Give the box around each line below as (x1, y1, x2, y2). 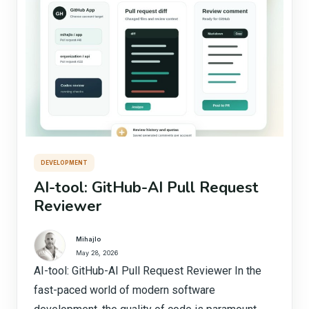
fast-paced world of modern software (34, 283, 215, 297)
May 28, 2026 (76, 248, 118, 257)
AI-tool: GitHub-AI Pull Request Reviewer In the (34, 264, 261, 277)
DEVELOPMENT (41, 159, 88, 166)
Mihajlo (76, 235, 101, 243)
